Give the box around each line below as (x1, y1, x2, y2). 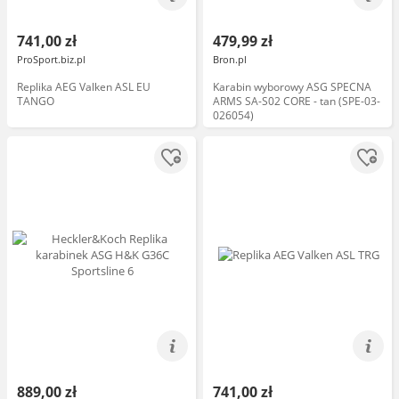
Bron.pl (213, 53, 247, 66)
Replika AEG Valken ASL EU (17, 79, 151, 94)
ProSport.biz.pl (17, 53, 85, 66)
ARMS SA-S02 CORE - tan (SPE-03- (213, 94, 380, 109)
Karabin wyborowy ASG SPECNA (213, 79, 371, 94)
